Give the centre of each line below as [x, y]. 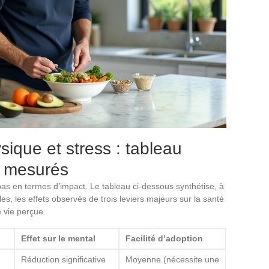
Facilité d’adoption [164, 238]
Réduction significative [63, 259]
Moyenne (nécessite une [172, 259]
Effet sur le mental [58, 238]
